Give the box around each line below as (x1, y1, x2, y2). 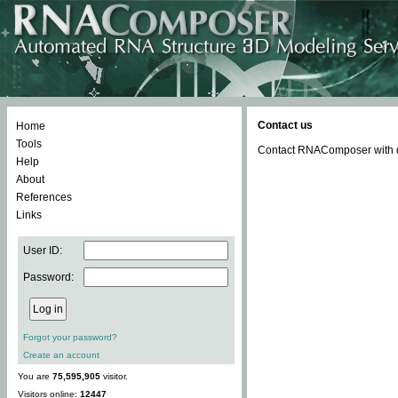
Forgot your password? (23, 332, 117, 342)
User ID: (23, 244, 62, 257)
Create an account (23, 350, 99, 360)
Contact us (258, 119, 313, 131)
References (16, 191, 72, 203)
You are (18, 371, 52, 381)
